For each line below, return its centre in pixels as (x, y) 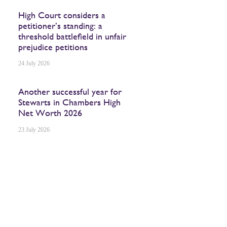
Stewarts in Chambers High (70, 102)
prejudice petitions (53, 47)
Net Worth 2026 (50, 113)
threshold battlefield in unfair (72, 36)
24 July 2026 (34, 63)
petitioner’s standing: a (61, 25)
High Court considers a (62, 15)
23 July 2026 (34, 129)
